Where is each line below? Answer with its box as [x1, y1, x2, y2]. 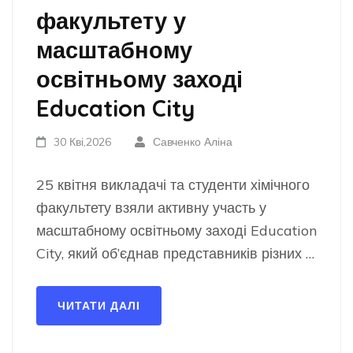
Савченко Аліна [152, 135, 232, 149]
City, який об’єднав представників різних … [36, 244, 314, 262]
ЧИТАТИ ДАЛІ [58, 299, 140, 313]
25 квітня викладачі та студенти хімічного [36, 176, 310, 194]
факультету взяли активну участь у [36, 199, 266, 217]
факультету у [36, 6, 186, 35]
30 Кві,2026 [54, 135, 112, 149]
